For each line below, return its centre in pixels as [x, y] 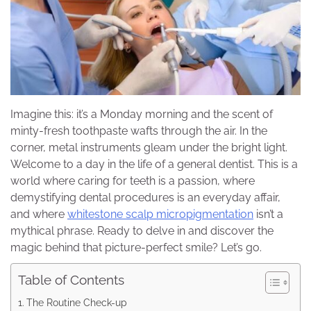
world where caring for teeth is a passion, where [133, 180]
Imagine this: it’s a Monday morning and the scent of [142, 114]
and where [39, 214]
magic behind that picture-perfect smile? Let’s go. [136, 247]
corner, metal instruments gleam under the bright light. [149, 147]
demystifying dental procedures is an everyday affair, [145, 197]
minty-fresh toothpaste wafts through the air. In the [139, 131]
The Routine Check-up [76, 302]
